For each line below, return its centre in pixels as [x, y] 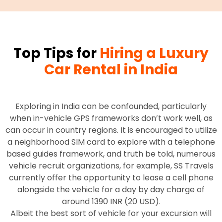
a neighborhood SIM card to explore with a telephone [111, 142]
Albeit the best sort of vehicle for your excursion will [111, 213]
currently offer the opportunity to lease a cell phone [111, 177]
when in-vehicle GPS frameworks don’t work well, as [111, 118]
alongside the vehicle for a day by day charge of [111, 189]
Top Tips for [56, 53]
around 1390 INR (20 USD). [111, 201]
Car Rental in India [111, 69]
